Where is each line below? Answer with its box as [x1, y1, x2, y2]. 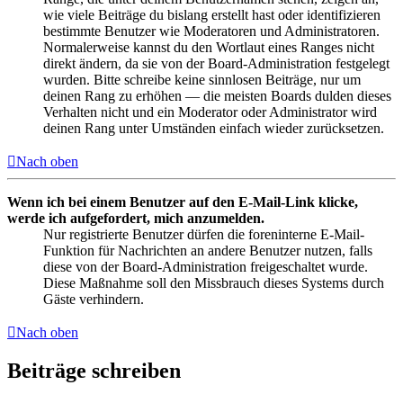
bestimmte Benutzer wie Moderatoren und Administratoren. [43, 22, 380, 39]
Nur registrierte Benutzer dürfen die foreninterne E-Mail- [43, 226, 364, 242]
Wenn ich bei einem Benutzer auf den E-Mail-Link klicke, [7, 193, 358, 210]
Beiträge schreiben [7, 359, 181, 383]
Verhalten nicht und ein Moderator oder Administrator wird [43, 103, 377, 120]
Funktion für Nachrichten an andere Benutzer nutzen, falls [43, 242, 372, 258]
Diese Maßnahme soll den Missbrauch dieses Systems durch [43, 274, 384, 291]
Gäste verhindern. [43, 291, 144, 307]
